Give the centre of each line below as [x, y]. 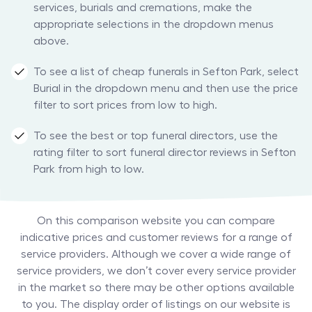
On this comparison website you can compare [156, 221]
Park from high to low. [89, 170]
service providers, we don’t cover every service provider [156, 271]
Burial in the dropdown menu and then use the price [166, 89]
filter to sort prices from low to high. [125, 106]
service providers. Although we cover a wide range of [156, 255]
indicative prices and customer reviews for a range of [156, 238]
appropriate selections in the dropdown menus [154, 25]
